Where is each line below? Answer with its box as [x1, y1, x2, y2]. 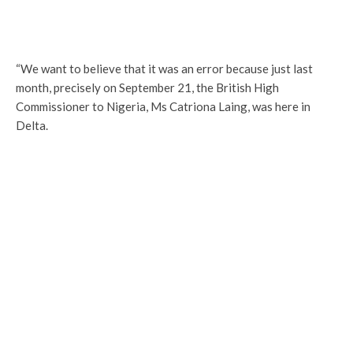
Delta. [16, 118, 48, 132]
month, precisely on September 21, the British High [16, 80, 279, 95]
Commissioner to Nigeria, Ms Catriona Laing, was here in [16, 99, 310, 113]
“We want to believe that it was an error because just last [16, 61, 313, 76]
